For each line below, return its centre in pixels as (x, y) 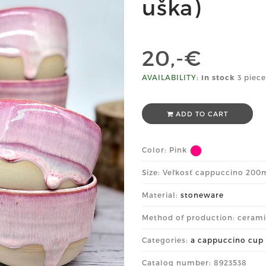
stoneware (202, 195)
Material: (161, 195)
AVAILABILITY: (170, 77)
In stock (218, 77)
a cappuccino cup (227, 240)
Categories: (166, 240)
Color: (156, 150)
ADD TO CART (201, 114)
